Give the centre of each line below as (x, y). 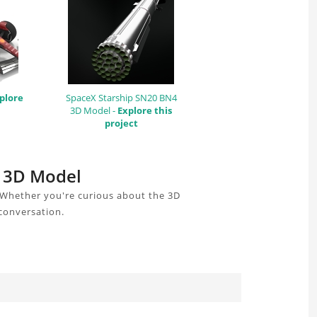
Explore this (145, 110)
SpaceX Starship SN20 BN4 (121, 97)
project (121, 123)
